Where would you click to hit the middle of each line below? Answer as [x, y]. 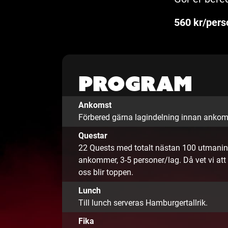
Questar [93, 136]
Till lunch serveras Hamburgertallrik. [143, 203]
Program [135, 84]
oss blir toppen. [106, 173]
